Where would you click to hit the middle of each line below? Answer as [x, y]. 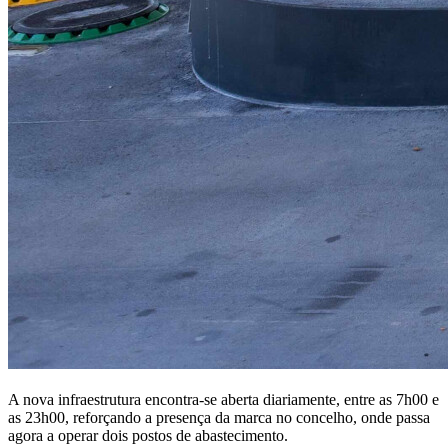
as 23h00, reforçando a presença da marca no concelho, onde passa [219, 418]
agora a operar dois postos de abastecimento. [148, 436]
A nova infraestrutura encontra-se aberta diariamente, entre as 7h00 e [223, 400]
